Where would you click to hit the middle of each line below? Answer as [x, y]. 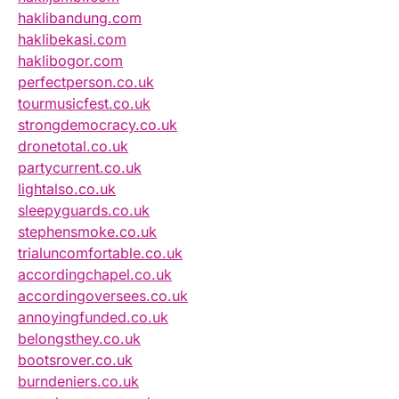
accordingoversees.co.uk [103, 296]
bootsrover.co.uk [75, 360]
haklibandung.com [80, 18]
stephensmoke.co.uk [87, 232]
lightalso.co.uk [67, 189]
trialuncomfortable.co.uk [100, 253]
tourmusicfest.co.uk [84, 104]
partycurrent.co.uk [80, 168]
